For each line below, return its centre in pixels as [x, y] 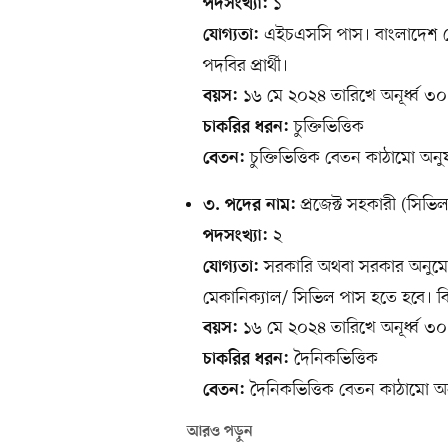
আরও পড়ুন [220, 432]
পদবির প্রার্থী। [245, 66]
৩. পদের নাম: [249, 206]
